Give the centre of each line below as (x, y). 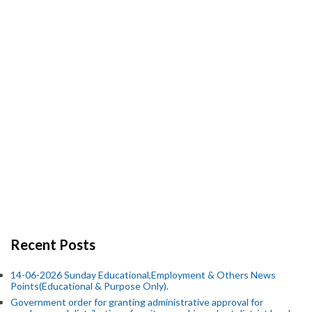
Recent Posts (53, 245)
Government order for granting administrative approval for (137, 302)
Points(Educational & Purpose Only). (89, 286)
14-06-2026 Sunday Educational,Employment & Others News (143, 274)
